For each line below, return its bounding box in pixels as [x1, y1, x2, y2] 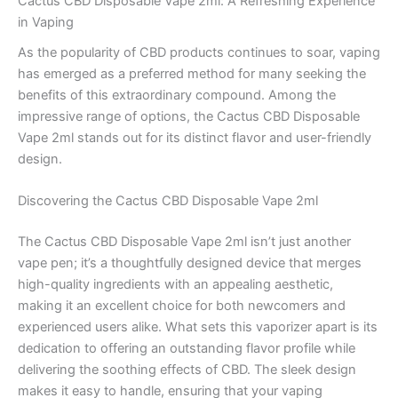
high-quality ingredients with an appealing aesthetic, [18, 276, 333, 293]
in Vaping [18, 13, 74, 30]
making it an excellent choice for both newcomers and [18, 298, 346, 314]
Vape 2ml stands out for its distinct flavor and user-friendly [18, 130, 371, 147]
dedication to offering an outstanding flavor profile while [18, 340, 355, 357]
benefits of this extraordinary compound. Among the [18, 87, 336, 104]
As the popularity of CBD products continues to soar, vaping [18, 44, 380, 61]
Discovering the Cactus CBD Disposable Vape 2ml [18, 193, 318, 210]
